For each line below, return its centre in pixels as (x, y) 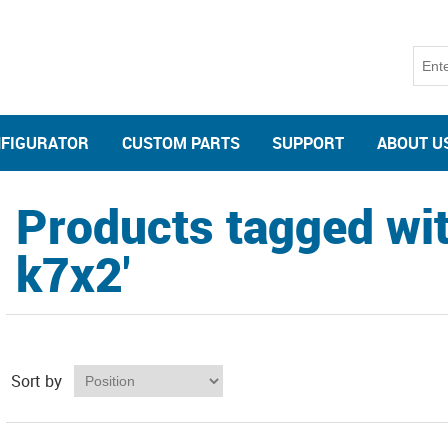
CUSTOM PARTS (180, 143)
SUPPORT (308, 143)
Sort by (36, 381)
